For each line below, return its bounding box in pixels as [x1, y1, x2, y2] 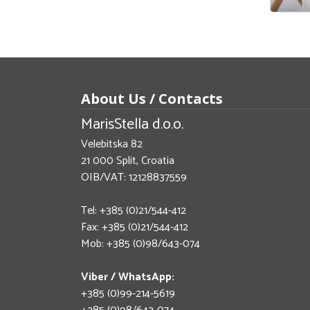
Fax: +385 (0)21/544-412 [81, 217, 188, 237]
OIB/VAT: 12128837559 [81, 167, 187, 187]
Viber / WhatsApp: [81, 267, 174, 286]
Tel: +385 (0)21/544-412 [81, 201, 186, 220]
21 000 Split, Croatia [81, 151, 174, 170]
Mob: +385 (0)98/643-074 [81, 234, 200, 253]
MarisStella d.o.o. [81, 111, 183, 137]
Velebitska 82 [81, 134, 143, 154]
